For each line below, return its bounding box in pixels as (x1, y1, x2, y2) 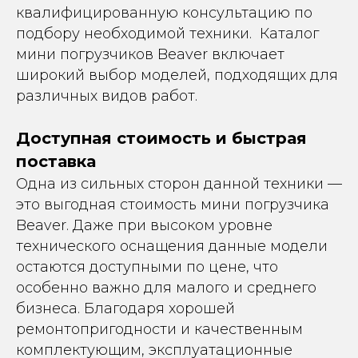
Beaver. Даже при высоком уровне (16, 217, 272, 234)
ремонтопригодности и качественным (16, 320, 303, 338)
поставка (16, 152, 96, 171)
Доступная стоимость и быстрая (16, 129, 307, 148)
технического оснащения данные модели (16, 237, 328, 255)
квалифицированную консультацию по (16, 4, 312, 22)
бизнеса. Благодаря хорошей (16, 300, 235, 317)
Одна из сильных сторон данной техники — (16, 175, 342, 193)
